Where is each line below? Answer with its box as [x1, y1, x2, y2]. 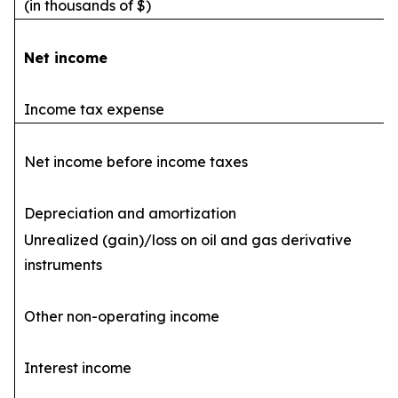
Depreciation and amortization [24, 204, 236, 222]
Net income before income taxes [24, 153, 248, 171]
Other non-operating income [24, 307, 219, 325]
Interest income [24, 359, 131, 377]
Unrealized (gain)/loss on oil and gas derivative [24, 231, 352, 249]
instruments [24, 256, 102, 274]
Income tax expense [24, 100, 164, 118]
